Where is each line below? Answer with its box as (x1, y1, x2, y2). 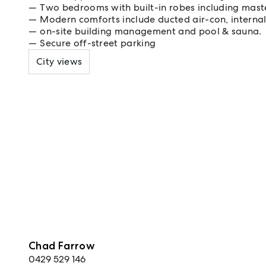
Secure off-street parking (40, 37, 156, 49)
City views (36, 55, 83, 68)
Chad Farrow (28, 239, 95, 252)
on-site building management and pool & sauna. (40, 25, 262, 37)
